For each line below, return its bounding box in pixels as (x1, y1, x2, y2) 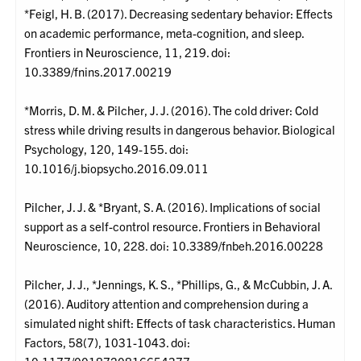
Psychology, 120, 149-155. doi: (24, 141, 189, 157)
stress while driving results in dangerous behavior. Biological (24, 122, 336, 138)
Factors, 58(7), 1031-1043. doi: (24, 334, 191, 351)
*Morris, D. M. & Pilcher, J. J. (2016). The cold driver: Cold (24, 102, 319, 118)
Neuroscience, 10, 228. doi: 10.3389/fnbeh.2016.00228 (24, 238, 324, 254)
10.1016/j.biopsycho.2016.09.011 (24, 160, 210, 176)
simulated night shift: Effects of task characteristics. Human (24, 315, 336, 331)
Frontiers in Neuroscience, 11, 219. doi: (24, 44, 231, 60)
